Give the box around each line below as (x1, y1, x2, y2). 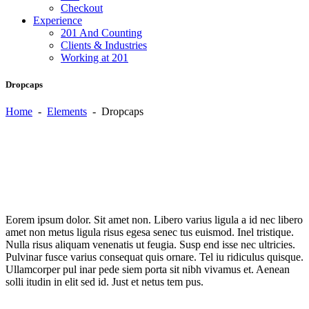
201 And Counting (61, 26, 142, 39)
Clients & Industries (61, 39, 147, 51)
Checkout (61, 1, 103, 14)
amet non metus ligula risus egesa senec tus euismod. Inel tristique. (6, 226, 294, 238)
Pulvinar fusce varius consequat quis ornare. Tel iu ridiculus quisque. (6, 250, 303, 263)
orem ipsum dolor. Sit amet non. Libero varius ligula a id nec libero (12, 213, 303, 226)
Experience (33, 14, 82, 26)
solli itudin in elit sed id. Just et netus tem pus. (6, 275, 203, 288)
